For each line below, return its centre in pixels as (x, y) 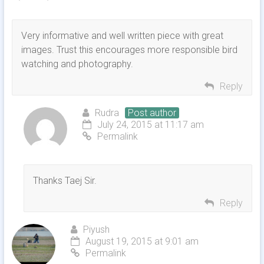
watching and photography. (77, 64)
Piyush (96, 230)
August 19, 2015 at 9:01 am (142, 242)
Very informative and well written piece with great (122, 36)
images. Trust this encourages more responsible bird (129, 50)
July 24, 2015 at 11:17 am (150, 125)
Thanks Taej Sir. (65, 181)
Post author (152, 113)
